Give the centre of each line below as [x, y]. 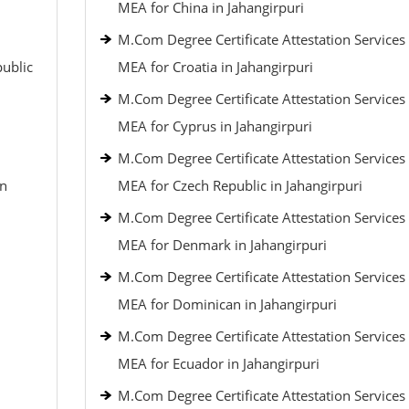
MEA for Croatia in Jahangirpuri [215, 67]
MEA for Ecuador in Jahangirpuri [218, 363]
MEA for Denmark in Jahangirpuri [222, 245]
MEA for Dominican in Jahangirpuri [227, 304]
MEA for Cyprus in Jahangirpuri [215, 126]
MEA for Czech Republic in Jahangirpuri [240, 185]
